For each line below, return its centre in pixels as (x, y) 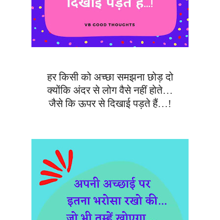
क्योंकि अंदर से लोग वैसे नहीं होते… (110, 91)
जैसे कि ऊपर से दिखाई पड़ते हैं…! (110, 104)
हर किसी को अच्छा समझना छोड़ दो (110, 77)
